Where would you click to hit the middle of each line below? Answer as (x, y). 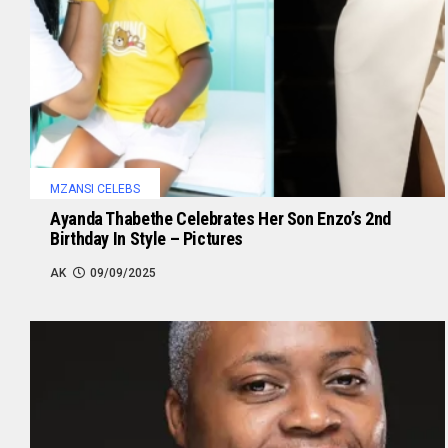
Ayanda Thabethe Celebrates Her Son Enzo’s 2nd (220, 219)
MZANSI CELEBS (95, 189)
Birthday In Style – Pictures (146, 239)
